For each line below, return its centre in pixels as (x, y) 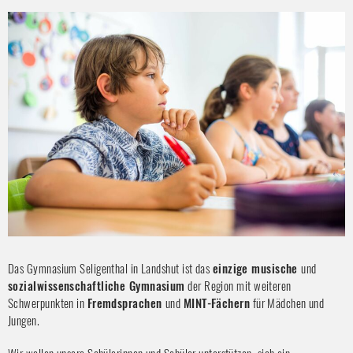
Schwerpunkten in (48, 303)
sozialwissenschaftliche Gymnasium (97, 286)
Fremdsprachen (126, 303)
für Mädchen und (287, 303)
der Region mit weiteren (238, 286)
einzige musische (257, 268)
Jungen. (24, 320)
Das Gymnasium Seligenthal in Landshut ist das (110, 268)
